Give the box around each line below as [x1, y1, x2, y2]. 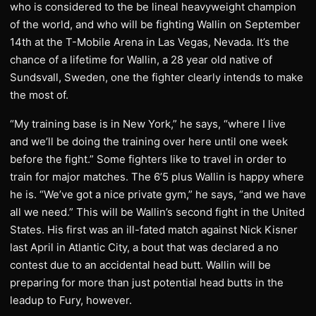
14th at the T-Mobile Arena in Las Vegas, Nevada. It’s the [10, 35, 289, 49]
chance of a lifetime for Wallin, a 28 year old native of [10, 53, 272, 66]
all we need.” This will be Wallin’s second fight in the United [10, 205, 305, 219]
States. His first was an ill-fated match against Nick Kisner [10, 223, 298, 236]
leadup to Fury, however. [10, 293, 132, 307]
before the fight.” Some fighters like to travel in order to [10, 152, 286, 166]
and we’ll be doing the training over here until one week [10, 135, 288, 148]
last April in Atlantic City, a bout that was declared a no [10, 241, 279, 254]
